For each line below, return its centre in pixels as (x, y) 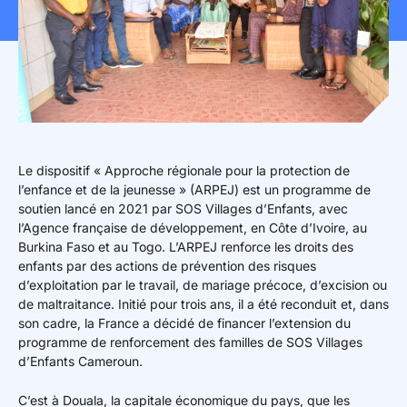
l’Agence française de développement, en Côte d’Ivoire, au (193, 227)
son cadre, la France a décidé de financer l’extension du (184, 323)
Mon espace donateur (213, 21)
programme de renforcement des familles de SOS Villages (190, 342)
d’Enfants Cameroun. (82, 361)
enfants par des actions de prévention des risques (167, 265)
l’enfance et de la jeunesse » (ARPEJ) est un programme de (194, 189)
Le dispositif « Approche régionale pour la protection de (184, 170)
